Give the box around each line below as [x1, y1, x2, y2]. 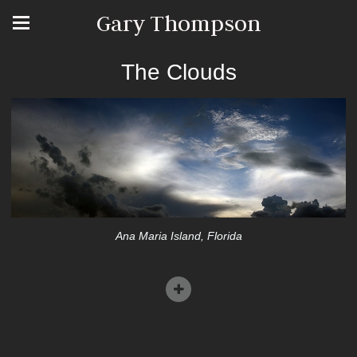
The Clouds [120, 60, 237, 84]
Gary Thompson [96, 9, 261, 37]
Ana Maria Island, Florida [115, 229, 242, 242]
